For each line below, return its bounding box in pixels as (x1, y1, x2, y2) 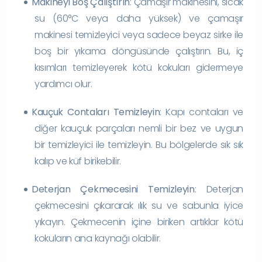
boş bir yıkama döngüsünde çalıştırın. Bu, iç (35, 44, 243, 58)
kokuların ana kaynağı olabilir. (35, 231, 161, 245)
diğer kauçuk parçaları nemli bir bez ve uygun (35, 121, 243, 135)
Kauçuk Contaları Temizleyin (32, 105, 160, 119)
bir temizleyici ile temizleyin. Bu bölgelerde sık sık (35, 137, 243, 151)
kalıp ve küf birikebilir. (35, 154, 121, 168)
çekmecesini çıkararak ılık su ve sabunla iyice (35, 198, 243, 212)
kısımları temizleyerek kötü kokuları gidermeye (35, 60, 243, 74)
